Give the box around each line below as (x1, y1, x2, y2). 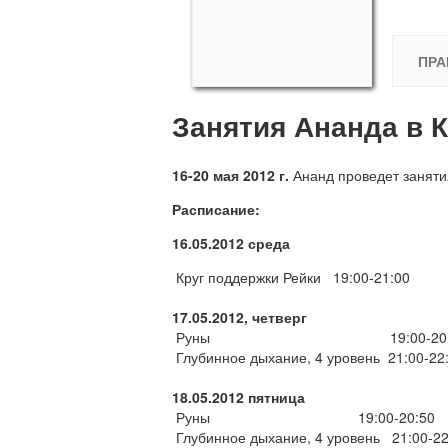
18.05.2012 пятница (172, 386, 305, 407)
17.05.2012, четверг (172, 306, 307, 327)
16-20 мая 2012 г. (172, 164, 289, 185)
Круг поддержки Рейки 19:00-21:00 (172, 266, 410, 287)
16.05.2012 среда (172, 232, 290, 253)
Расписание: (172, 198, 260, 219)
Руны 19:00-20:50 (172, 406, 435, 427)
